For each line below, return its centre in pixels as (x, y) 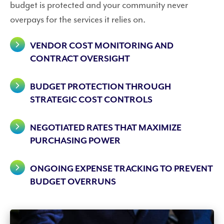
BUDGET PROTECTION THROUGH (100, 87)
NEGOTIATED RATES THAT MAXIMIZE (106, 128)
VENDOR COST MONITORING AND (102, 46)
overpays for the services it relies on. (78, 19)
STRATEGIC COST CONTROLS (91, 100)
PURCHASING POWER (75, 141)
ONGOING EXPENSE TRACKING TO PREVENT (121, 169)
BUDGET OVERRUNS (73, 182)
